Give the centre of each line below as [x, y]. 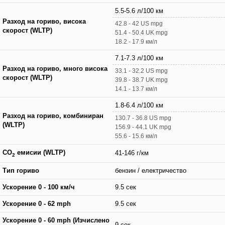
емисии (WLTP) [40, 152]
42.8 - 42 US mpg [139, 23]
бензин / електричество [151, 171]
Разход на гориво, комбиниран [53, 116]
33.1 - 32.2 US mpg [141, 71]
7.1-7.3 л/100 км [139, 58]
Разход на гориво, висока [44, 21]
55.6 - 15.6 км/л [136, 136]
